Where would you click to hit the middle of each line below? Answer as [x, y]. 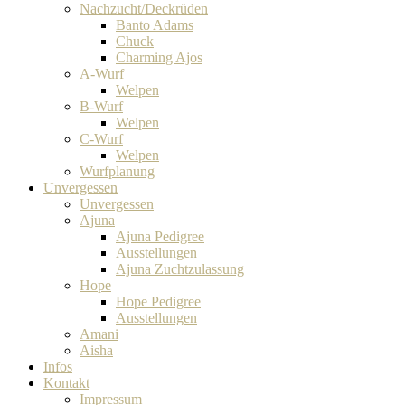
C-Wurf [101, 138]
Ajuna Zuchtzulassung [180, 268]
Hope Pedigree [158, 301]
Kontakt [66, 382]
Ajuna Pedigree [160, 236]
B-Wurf [101, 106]
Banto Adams [155, 24]
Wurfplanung [117, 171]
